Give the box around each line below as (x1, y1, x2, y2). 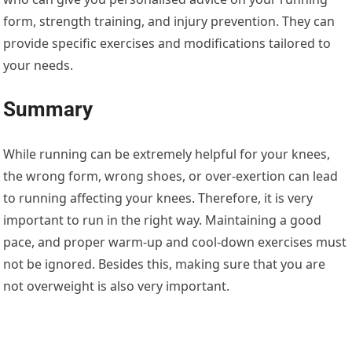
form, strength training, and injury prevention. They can (3, 13, 335, 31)
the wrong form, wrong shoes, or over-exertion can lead (3, 167, 339, 185)
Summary (3, 97, 93, 122)
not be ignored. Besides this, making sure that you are (3, 255, 326, 273)
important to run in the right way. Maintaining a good (3, 211, 322, 229)
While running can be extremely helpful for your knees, (3, 145, 331, 163)
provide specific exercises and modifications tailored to (3, 35, 332, 53)
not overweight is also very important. (3, 277, 230, 295)
